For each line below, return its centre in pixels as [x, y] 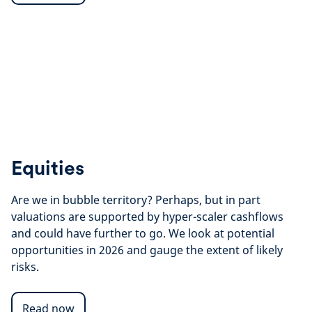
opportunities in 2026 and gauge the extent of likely [147, 250]
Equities [48, 168]
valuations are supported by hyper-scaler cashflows [147, 217]
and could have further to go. [88, 233]
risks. [25, 267]
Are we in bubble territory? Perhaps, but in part [136, 200]
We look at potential [221, 233]
